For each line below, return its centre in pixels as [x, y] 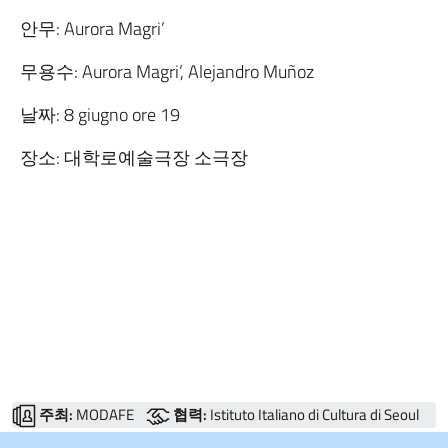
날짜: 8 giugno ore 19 [100, 114]
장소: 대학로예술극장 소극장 [134, 157]
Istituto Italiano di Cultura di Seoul [313, 414]
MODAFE [103, 414]
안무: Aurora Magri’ [92, 28]
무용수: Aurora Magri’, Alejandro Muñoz [167, 71]
